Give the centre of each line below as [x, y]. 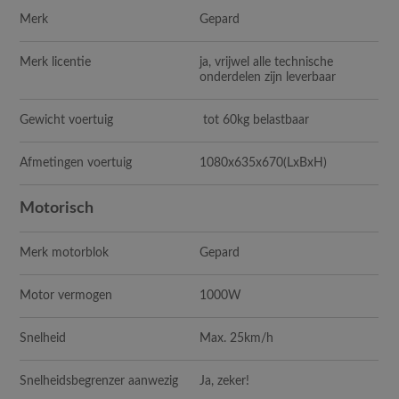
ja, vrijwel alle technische [267, 62]
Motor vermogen [66, 295]
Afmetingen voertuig [76, 163]
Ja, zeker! [225, 381]
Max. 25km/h [237, 338]
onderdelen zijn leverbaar [268, 77]
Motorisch [57, 208]
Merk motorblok [65, 252]
